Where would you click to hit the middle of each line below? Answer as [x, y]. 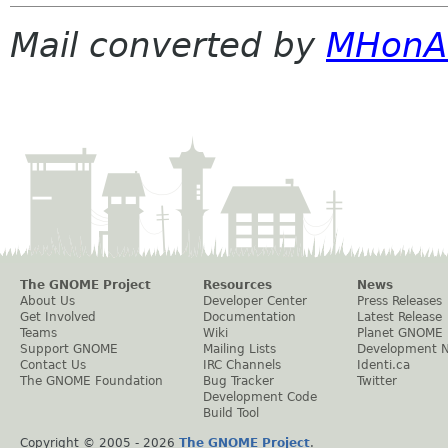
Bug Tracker [238, 381]
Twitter [377, 381]
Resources [237, 285]
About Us [47, 301]
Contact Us [53, 365]
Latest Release [399, 317]
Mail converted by [168, 44]
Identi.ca [383, 365]
